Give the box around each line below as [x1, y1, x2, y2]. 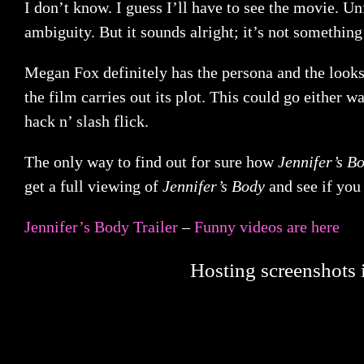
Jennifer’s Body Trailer [24, 218, 178, 236]
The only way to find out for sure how [24, 153, 278, 171]
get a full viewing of [24, 177, 162, 195]
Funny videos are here [194, 218, 340, 236]
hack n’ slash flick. [24, 112, 149, 130]
